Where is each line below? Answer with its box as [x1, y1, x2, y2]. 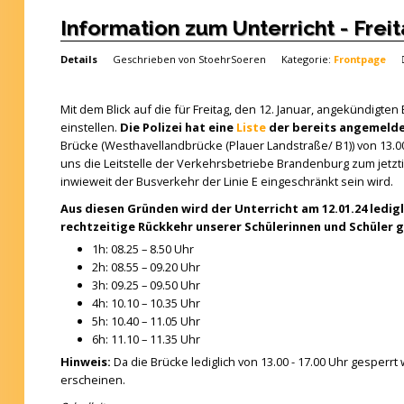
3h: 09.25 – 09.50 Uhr [91, 277, 200, 293]
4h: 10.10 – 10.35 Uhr [91, 295, 200, 311]
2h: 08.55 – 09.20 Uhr [91, 259, 200, 275]
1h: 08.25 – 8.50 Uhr [91, 241, 194, 257]
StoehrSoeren [197, 52, 266, 66]
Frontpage [333, 52, 386, 66]
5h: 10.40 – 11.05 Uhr [91, 313, 200, 329]
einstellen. [60, 119, 120, 135]
